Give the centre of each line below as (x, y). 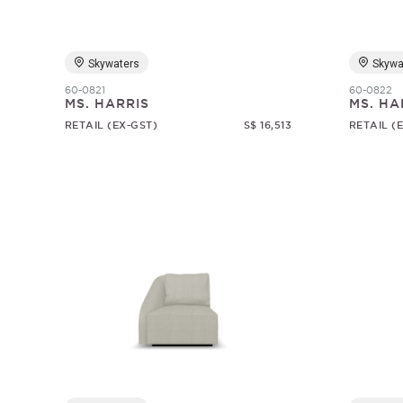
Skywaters (113, 64)
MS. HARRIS (107, 103)
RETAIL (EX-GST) (111, 125)
